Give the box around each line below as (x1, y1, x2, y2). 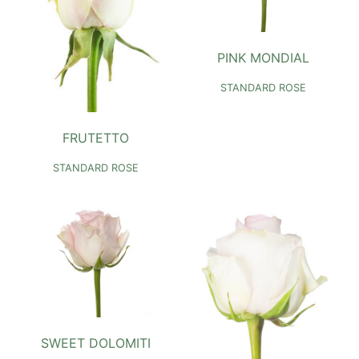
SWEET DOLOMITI (41, 335, 151, 352)
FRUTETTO (63, 130, 129, 147)
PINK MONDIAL (217, 50, 309, 67)
